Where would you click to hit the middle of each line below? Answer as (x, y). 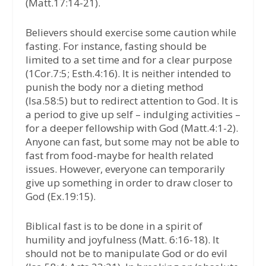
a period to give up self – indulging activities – (133, 115)
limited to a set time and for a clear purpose (129, 60)
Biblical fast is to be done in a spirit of (114, 226)
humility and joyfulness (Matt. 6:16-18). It (122, 240)
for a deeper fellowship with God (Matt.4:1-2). (132, 128)
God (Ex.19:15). (60, 197)
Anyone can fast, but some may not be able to (132, 142)
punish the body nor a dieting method (114, 87)
